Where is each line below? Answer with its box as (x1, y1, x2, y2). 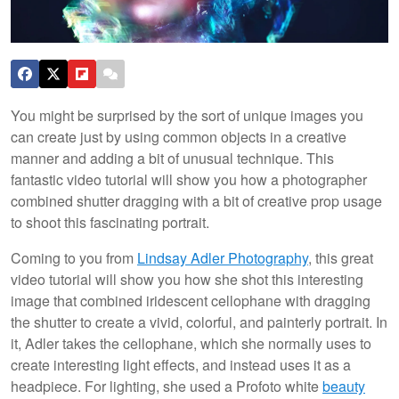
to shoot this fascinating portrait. (11, 211, 213, 232)
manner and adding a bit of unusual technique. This (11, 147, 334, 168)
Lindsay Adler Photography (137, 247, 308, 268)
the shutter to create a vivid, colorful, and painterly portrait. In (11, 311, 387, 332)
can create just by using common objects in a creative (11, 126, 346, 147)
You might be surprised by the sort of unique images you (11, 104, 363, 126)
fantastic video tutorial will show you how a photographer (11, 168, 367, 190)
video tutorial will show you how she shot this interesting (11, 268, 363, 289)
